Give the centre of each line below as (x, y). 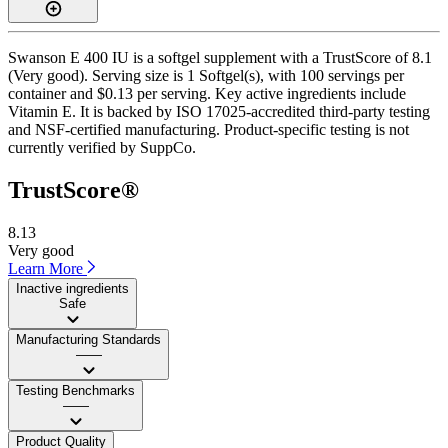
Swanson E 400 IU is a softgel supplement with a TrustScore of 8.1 (220, 57)
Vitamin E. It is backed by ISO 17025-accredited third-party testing (219, 111)
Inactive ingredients (72, 288)
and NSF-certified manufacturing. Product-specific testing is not (208, 129)
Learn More (47, 268)
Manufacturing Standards (88, 339)
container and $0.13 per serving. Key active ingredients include (207, 93)
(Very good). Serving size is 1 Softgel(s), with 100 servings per (206, 75)
